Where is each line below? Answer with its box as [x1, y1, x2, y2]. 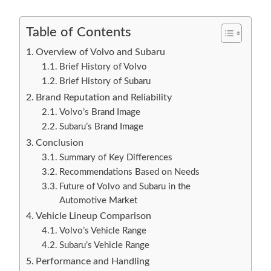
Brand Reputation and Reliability [36, 93, 172, 103]
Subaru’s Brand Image [59, 122, 143, 132]
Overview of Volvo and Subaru [36, 47, 166, 57]
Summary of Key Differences [59, 153, 172, 163]
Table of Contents [26, 26, 131, 39]
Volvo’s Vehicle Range [59, 226, 146, 236]
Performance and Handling [36, 256, 150, 267]
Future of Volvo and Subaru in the [59, 182, 191, 192]
